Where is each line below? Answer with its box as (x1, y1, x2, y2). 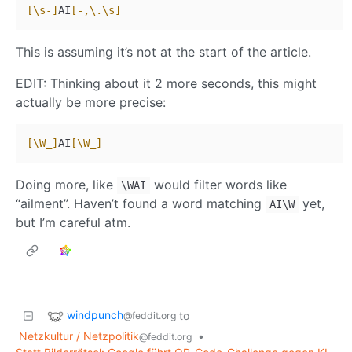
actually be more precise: (16, 94, 166, 111)
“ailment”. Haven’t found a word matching (16, 196, 266, 212)
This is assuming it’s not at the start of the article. (16, 44, 311, 60)
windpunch (67, 308, 123, 322)
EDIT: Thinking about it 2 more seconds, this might (16, 75, 317, 92)
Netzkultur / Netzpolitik (19, 329, 139, 343)
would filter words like (150, 177, 287, 193)
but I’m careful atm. (16, 214, 130, 231)
